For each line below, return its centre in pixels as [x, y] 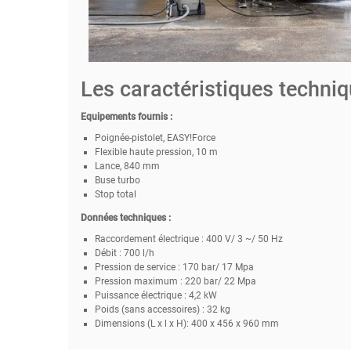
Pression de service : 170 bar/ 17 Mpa [174, 267]
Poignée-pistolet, [130, 138]
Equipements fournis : [126, 116]
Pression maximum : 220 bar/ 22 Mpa [175, 281]
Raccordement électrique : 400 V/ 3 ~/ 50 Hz [188, 239]
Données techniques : [125, 217]
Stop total [115, 194]
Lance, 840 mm [127, 166]
